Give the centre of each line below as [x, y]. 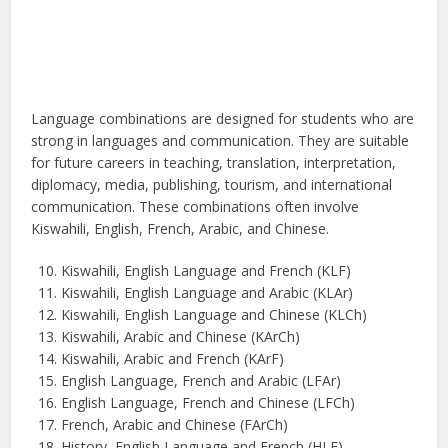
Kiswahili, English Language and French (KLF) [206, 271]
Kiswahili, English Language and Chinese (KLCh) [214, 315]
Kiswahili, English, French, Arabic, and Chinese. [180, 229]
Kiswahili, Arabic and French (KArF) [173, 359]
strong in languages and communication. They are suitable [220, 141]
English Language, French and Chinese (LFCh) [208, 403]
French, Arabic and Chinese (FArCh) [175, 425]
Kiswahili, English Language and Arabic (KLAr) [207, 293]
